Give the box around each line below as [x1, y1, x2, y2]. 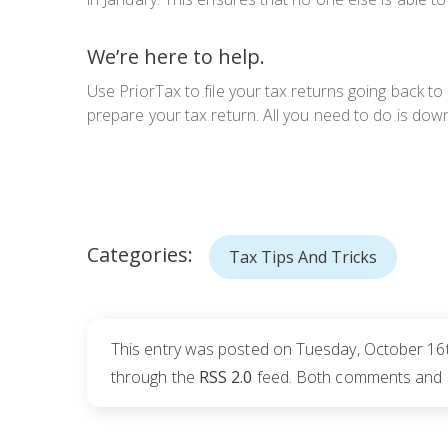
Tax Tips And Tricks [229, 246, 377, 269]
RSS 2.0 [198, 366, 253, 389]
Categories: [87, 241, 193, 269]
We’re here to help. [87, 43, 265, 71]
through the [111, 366, 199, 389]
